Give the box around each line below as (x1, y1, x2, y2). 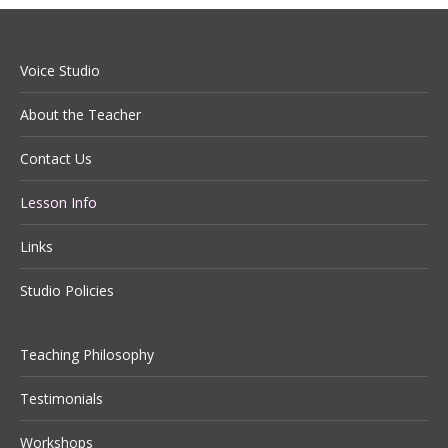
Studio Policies (20, 281, 114, 301)
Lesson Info (20, 193, 97, 213)
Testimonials (20, 389, 103, 409)
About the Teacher (20, 105, 141, 125)
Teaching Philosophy (20, 345, 154, 365)
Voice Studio (20, 61, 100, 81)
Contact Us (20, 149, 92, 169)
